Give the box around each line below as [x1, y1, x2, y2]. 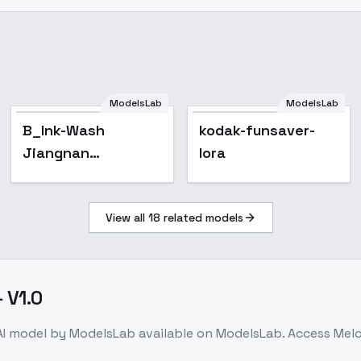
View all [105, 210, 148, 225]
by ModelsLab [47, 325, 135, 342]
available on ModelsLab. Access [139, 325, 334, 342]
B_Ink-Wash [23, 121, 106, 139]
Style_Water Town [23, 166, 153, 185]
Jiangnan [23, 143, 90, 162]
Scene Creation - [23, 189, 143, 207]
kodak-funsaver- [198, 121, 315, 139]
